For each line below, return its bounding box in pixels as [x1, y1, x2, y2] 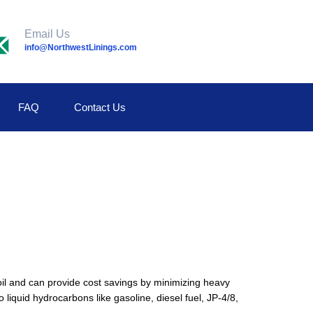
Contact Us [74, 101, 126, 113]
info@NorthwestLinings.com [24, 43, 138, 52]
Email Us [24, 28, 71, 40]
